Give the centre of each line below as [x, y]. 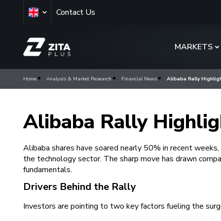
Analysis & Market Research [79, 79]
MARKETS [194, 47]
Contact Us [76, 12]
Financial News [139, 79]
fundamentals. [48, 170]
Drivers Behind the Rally [80, 187]
